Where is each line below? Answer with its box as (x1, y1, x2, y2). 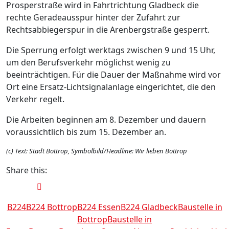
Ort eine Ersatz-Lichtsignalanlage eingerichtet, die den (6, 81, 216, 93)
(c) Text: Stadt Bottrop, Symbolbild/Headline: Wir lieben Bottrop (6, 146, 187, 155)
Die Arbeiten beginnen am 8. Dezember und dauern (6, 113, 206, 125)
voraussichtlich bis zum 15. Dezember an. (6, 126, 166, 138)
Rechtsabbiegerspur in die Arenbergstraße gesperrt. (6, 24, 210, 35)
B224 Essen (77, 201, 121, 213)
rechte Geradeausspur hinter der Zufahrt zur (6, 11, 180, 23)
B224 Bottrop (26, 201, 77, 213)
